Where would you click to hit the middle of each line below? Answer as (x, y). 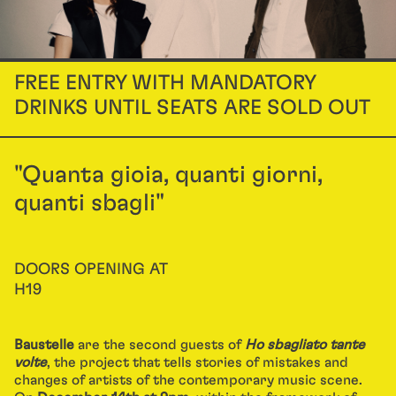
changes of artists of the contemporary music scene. (188, 380)
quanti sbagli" (89, 203)
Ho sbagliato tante (305, 345)
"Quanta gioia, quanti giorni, (168, 175)
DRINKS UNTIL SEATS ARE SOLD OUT (192, 108)
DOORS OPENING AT (91, 270)
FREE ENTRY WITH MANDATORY (165, 83)
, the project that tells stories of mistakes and (198, 362)
